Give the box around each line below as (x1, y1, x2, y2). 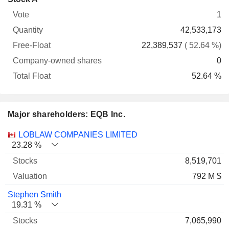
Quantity (34, 15, 64, 24)
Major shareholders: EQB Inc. (8, 110, 125, 119)
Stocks (34, 130, 59, 139)
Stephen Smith (8, 190, 61, 199)
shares (100, 15, 125, 24)
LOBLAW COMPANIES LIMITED (18, 130, 138, 139)
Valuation (76, 130, 110, 139)
